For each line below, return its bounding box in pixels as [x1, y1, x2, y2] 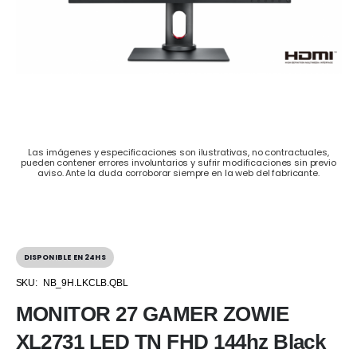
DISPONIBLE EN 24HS [23, 252, 106, 263]
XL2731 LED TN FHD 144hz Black [15, 329, 326, 354]
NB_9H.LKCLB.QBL [42, 277, 128, 288]
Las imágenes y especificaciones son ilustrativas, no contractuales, [28, 146, 329, 159]
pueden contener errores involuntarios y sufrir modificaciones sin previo [21, 156, 336, 170]
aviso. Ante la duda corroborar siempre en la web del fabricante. [37, 167, 320, 180]
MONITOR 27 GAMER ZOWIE [15, 301, 289, 326]
